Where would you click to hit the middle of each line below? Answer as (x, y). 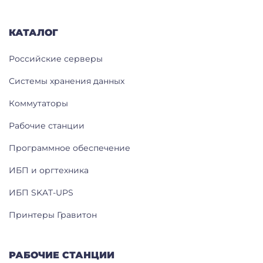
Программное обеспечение (70, 148)
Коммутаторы (38, 103)
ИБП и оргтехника (49, 170)
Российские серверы (56, 58)
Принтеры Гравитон (53, 215)
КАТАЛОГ (33, 32)
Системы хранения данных (67, 81)
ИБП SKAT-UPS (41, 192)
